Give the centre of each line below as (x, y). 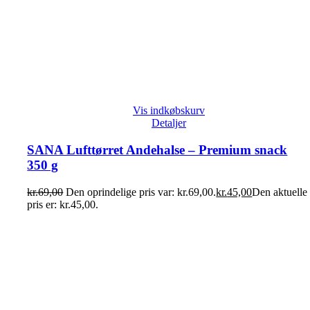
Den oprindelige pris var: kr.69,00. (141, 192)
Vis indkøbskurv (169, 111)
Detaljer (169, 123)
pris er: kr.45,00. (63, 204)
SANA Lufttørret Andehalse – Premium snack (157, 149)
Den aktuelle (280, 192)
